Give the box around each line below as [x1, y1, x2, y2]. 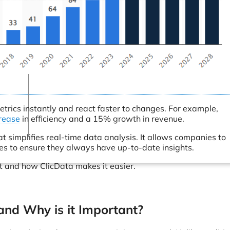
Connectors [52, 1, 94, 11]
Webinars [52, 11, 89, 22]
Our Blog [52, 32, 85, 42]
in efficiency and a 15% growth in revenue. [20, 113, 184, 124]
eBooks [52, 22, 80, 32]
